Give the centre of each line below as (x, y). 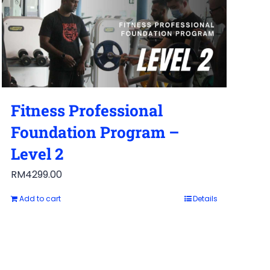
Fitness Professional (86, 110)
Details (205, 198)
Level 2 (37, 153)
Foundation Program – (95, 132)
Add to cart (40, 198)
